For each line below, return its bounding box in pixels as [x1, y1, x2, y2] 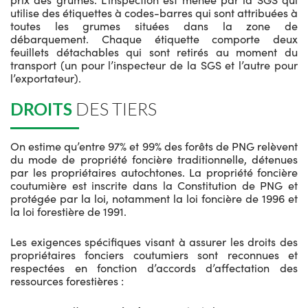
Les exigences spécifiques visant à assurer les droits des [10, 234, 298, 249]
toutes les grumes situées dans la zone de [10, 18, 298, 33]
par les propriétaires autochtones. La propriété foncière [10, 164, 298, 179]
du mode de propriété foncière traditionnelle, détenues [10, 151, 298, 166]
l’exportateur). [10, 70, 81, 85]
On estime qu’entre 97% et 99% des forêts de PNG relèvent [10, 138, 298, 153]
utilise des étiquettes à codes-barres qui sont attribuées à [10, 5, 298, 20]
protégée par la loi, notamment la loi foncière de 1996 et [10, 190, 298, 206]
